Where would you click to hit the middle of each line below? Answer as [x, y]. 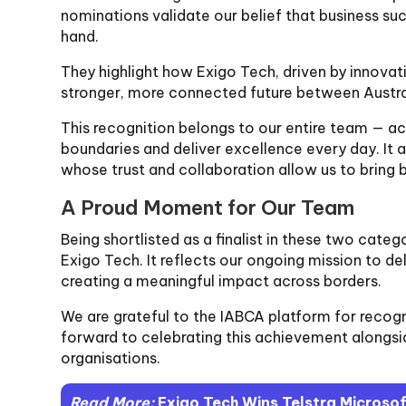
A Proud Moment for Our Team [208, 207]
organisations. [111, 358]
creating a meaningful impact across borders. [222, 280]
